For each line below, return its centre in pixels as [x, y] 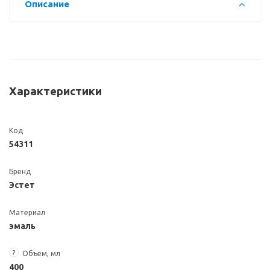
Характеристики [55, 91]
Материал [27, 212]
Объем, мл [41, 253]
